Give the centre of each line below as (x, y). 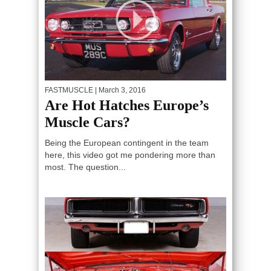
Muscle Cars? (87, 122)
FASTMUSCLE (69, 90)
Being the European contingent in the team (127, 142)
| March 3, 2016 (119, 90)
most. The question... (85, 167)
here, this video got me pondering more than (130, 155)
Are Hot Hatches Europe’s (127, 105)
